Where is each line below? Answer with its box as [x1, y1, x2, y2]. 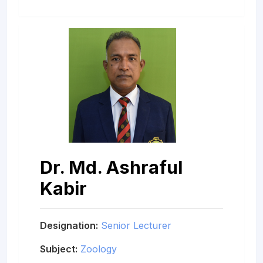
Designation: [40, 219, 98, 231]
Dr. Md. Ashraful [40, 156, 183, 178]
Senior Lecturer [101, 219, 171, 231]
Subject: [40, 242, 77, 255]
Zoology [80, 242, 117, 255]
